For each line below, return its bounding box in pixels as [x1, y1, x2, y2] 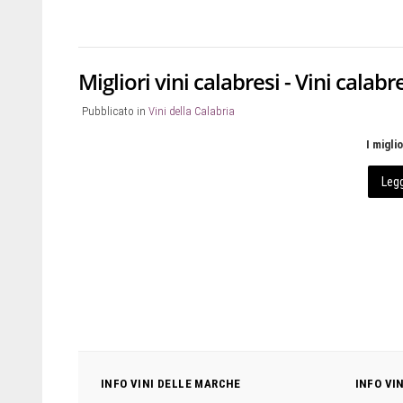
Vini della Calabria [148, 104, 235, 118]
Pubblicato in [82, 104, 146, 118]
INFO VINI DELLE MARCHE [101, 376, 241, 390]
